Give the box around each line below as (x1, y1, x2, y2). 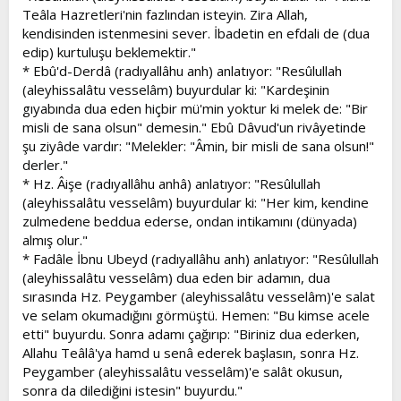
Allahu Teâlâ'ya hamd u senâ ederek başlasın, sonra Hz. (22, 343, 359, 362)
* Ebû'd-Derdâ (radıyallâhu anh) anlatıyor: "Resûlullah (22, 61, 342, 80)
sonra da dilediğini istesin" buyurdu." (22, 380, 243, 399)
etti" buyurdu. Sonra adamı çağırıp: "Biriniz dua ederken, (22, 324, 360, 343)
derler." (22, 155, 68, 174)
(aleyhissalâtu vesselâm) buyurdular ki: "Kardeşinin (22, 80, 329, 98)
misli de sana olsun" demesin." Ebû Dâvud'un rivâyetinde (22, 117, 366, 136)
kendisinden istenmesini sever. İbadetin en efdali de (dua (22, 23, 370, 42)
